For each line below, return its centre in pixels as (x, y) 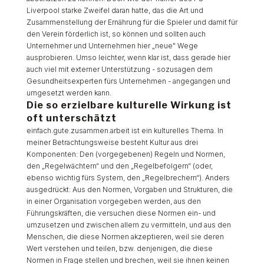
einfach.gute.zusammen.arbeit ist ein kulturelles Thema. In (125, 131)
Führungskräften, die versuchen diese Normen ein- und (121, 213)
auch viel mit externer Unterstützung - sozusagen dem (119, 69)
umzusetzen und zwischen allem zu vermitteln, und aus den (128, 225)
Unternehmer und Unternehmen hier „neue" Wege (112, 46)
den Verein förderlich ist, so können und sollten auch (116, 34)
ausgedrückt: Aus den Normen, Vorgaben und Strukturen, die (129, 189)
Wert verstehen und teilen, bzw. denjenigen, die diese (119, 248)
